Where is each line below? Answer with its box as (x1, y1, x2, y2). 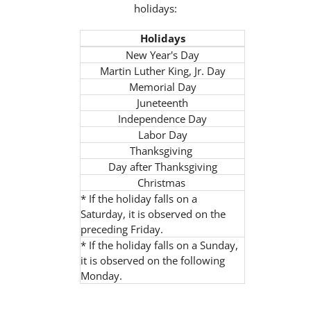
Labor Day (137, 128, 187, 142)
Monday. (81, 269, 123, 283)
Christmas (137, 176, 188, 190)
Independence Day (118, 112, 208, 126)
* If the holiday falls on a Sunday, (81, 238, 239, 252)
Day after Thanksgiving (108, 160, 217, 174)
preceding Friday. (81, 222, 164, 236)
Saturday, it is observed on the (81, 207, 226, 221)
